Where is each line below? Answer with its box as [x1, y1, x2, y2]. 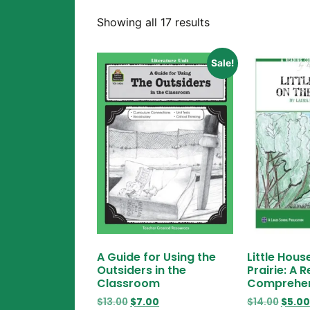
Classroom [97, 275, 161, 292]
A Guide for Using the [97, 249, 217, 266]
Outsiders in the [97, 262, 187, 279]
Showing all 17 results [97, 15, 210, 30]
